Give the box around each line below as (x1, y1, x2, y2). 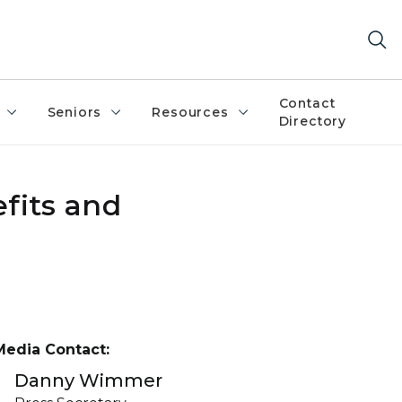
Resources (152, 104, 229, 120)
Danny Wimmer (14, 370, 162, 391)
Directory (278, 113, 347, 129)
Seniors (47, 104, 102, 120)
